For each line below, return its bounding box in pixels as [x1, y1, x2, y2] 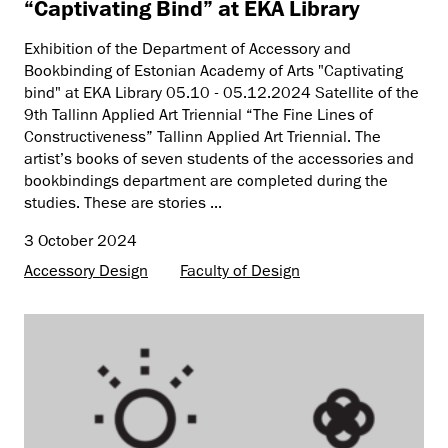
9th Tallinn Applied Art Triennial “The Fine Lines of [24, 104, 373, 125]
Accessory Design [24, 260, 148, 281]
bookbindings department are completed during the [24, 170, 388, 191]
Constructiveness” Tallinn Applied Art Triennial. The [24, 126, 381, 147]
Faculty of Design [180, 260, 300, 281]
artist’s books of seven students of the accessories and [24, 148, 414, 169]
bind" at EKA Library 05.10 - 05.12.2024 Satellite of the [24, 82, 419, 103]
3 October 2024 [24, 230, 137, 251]
